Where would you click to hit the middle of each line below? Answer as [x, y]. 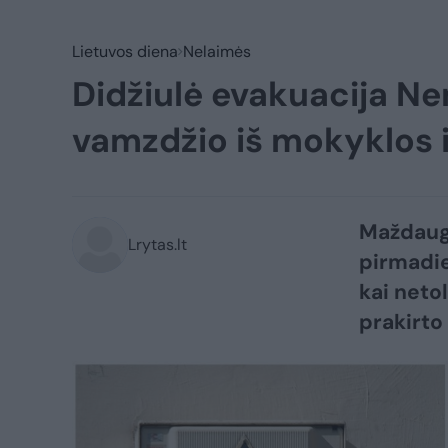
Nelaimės [217, 51]
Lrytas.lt [157, 244]
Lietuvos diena [125, 51]
